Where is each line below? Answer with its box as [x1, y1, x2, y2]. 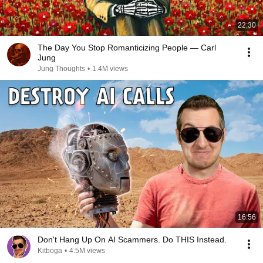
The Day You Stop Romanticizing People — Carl [38, 43, 216, 52]
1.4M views [92, 65, 128, 73]
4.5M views [69, 247, 105, 255]
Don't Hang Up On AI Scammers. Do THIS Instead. [38, 235, 227, 244]
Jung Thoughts [38, 65, 85, 73]
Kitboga [38, 247, 62, 255]
